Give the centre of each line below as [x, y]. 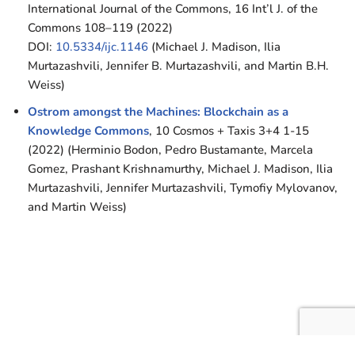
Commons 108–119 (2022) [100, 28]
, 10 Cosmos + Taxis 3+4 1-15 [229, 131]
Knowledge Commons [88, 131]
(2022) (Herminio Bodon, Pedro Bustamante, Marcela [170, 150]
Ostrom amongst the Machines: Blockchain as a [158, 112]
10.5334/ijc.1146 [102, 47]
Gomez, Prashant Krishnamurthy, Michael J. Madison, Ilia [180, 169]
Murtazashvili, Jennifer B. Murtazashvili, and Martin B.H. [178, 66]
